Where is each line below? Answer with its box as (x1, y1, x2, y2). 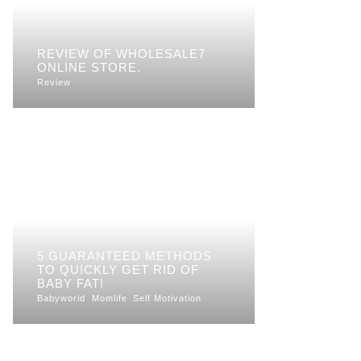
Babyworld (37, 293, 85, 304)
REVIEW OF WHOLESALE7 (37, 47, 205, 61)
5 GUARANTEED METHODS (37, 249, 212, 263)
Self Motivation (133, 293, 201, 304)
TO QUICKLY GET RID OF (37, 263, 199, 277)
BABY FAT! (37, 276, 104, 291)
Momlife (91, 293, 127, 304)
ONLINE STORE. (37, 60, 141, 75)
